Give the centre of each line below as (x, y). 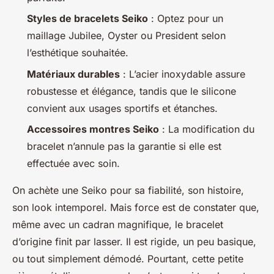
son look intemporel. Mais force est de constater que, (136, 207)
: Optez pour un (186, 19)
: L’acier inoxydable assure (183, 74)
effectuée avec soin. (73, 163)
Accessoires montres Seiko (93, 129)
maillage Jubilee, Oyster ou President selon (126, 36)
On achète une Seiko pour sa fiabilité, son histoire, (128, 190)
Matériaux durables (73, 74)
